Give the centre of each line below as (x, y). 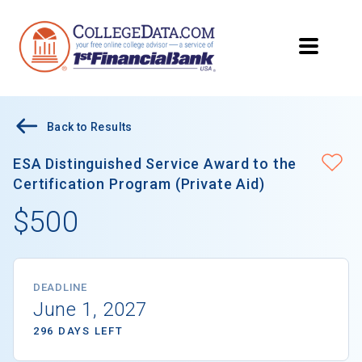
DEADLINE (60, 288)
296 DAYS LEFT (78, 331)
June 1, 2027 (90, 310)
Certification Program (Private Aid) (139, 184)
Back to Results (90, 127)
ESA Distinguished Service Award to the (155, 164)
